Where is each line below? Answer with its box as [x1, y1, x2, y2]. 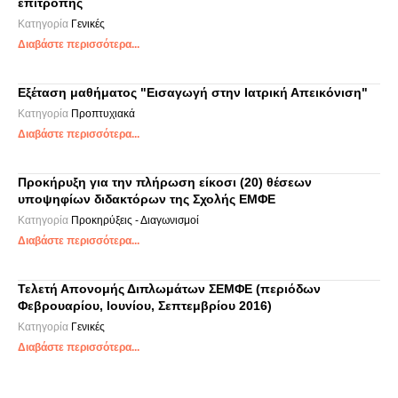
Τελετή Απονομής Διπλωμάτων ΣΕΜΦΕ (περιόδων [18, 282, 321, 296]
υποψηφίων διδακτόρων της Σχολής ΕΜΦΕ [18, 192, 275, 206]
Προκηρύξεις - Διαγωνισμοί [71, 214, 199, 227]
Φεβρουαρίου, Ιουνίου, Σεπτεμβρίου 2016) [18, 298, 272, 313]
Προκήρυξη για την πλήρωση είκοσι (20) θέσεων [18, 175, 312, 189]
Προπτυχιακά [71, 107, 135, 120]
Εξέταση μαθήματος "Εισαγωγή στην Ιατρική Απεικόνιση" [18, 85, 368, 99]
